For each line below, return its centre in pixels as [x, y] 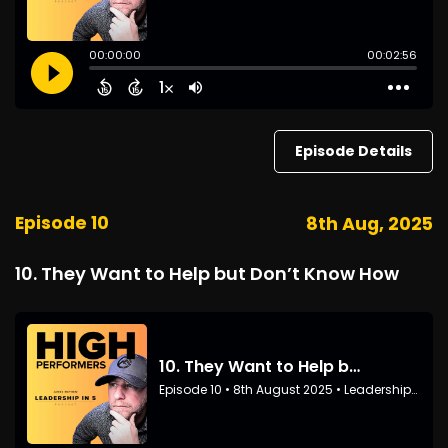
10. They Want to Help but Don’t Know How [207, 273]
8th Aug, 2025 [369, 224]
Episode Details [353, 151]
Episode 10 [62, 223]
